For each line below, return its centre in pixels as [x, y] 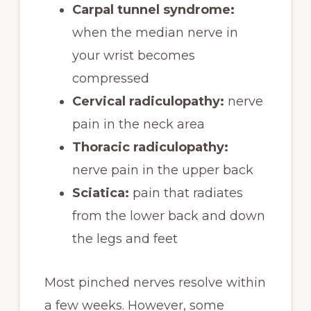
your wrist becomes [133, 56]
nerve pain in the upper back [162, 170]
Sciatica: [102, 193]
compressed [110, 78]
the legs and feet [125, 239]
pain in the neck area [138, 124]
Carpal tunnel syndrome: [153, 10]
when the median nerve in [155, 33]
